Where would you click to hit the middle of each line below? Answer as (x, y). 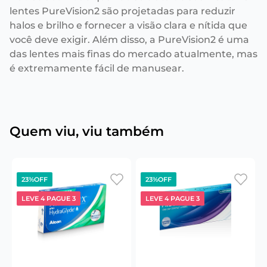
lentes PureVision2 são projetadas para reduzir (122, 11)
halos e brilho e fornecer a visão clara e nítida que (128, 25)
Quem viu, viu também (87, 131)
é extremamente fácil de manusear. (97, 68)
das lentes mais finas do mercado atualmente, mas (133, 54)
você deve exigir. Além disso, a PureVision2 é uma (129, 40)
